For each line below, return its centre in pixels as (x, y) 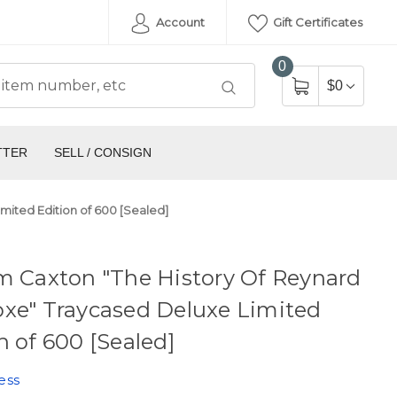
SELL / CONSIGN (102, 153)
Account (179, 22)
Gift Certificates (316, 22)
